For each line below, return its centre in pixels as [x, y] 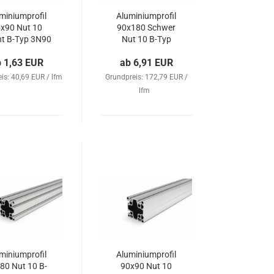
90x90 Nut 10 [146, 266]
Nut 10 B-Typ [146, 39]
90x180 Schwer [146, 28]
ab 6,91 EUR [147, 63]
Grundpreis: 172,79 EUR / [147, 77]
